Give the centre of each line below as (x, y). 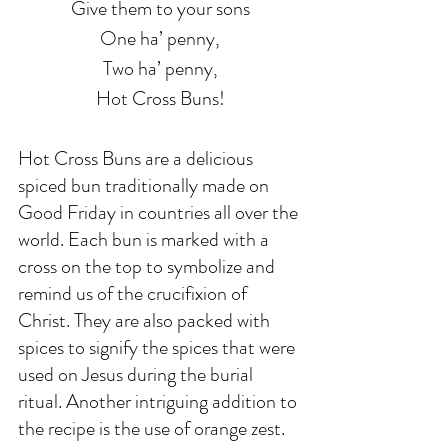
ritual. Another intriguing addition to (159, 401)
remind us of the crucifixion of (134, 293)
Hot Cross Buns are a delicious (137, 158)
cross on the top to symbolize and (148, 266)
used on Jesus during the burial (137, 374)
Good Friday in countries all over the (160, 212)
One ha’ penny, (160, 38)
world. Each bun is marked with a (145, 239)
